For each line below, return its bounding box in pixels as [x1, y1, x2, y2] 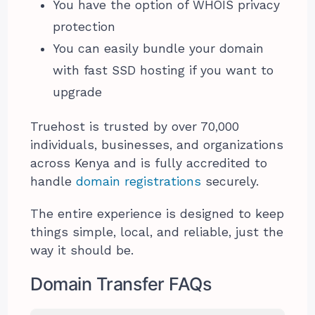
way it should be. [30, 243, 134, 257]
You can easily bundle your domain [53, 41, 264, 56]
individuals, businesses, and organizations [30, 137, 284, 152]
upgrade [53, 84, 103, 99]
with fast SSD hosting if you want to [53, 63, 274, 77]
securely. [201, 174, 259, 188]
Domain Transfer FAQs [30, 273, 212, 295]
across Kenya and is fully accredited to [30, 155, 268, 170]
